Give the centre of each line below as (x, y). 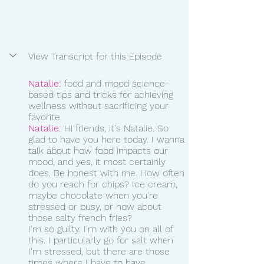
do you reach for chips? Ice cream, (104, 184)
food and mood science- (115, 83)
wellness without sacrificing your (100, 105)
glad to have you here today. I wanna (108, 139)
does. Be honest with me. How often (108, 173)
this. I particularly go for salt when (102, 240)
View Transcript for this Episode (95, 56)
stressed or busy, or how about (96, 206)
